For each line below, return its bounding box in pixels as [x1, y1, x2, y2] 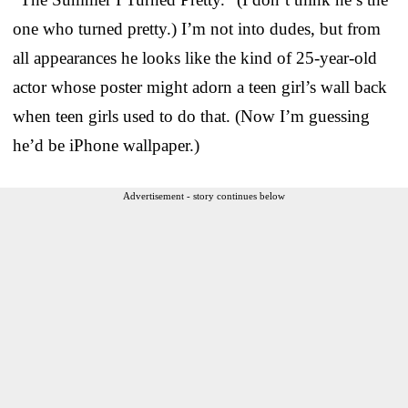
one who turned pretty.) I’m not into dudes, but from [13, 19, 381, 39]
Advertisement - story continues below [123, 190, 285, 202]
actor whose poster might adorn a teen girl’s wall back [13, 77, 387, 97]
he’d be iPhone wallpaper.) [13, 136, 199, 156]
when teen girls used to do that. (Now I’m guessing [13, 107, 370, 127]
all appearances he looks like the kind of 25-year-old [13, 48, 377, 68]
